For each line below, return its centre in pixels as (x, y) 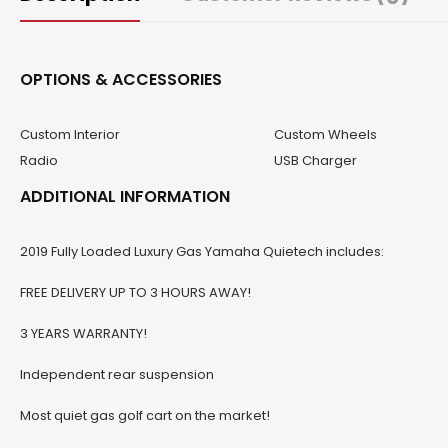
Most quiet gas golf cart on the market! (145, 416)
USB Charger (315, 161)
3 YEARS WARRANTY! (83, 334)
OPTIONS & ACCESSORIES (121, 80)
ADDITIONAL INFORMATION (125, 197)
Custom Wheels (325, 135)
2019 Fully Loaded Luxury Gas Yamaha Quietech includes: (202, 252)
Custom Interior (70, 135)
